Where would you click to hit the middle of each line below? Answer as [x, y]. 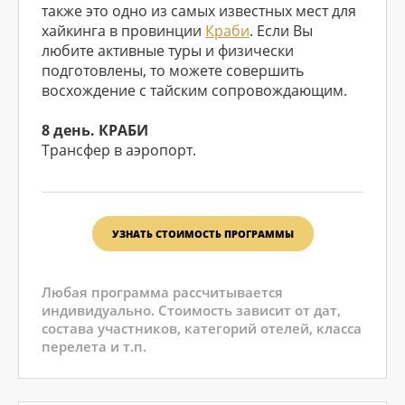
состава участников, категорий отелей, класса [202, 328]
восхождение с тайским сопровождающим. [194, 90]
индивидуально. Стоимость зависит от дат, [191, 310]
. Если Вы [281, 31]
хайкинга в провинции [123, 31]
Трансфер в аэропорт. [119, 150]
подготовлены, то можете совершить [173, 71]
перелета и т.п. [94, 346]
